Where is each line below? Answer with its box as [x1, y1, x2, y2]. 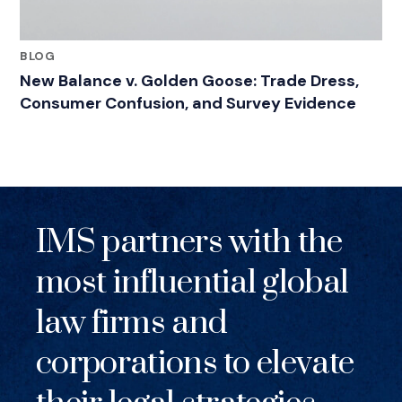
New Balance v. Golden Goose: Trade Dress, [20, 70, 359, 92]
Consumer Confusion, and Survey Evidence [20, 92, 356, 114]
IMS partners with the [36, 222, 343, 263]
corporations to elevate [36, 343, 354, 384]
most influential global [36, 262, 349, 303]
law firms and [36, 302, 228, 344]
